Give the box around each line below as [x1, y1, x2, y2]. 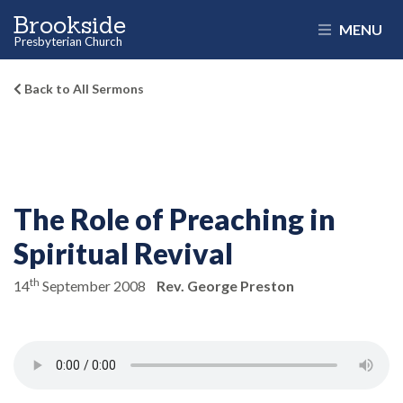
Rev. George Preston [157, 277, 294, 294]
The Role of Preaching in [13, 201, 336, 237]
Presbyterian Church [18, 45, 164, 65]
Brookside [17, 12, 168, 53]
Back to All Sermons [22, 81, 144, 96]
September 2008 [40, 277, 146, 294]
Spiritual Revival [13, 236, 233, 271]
